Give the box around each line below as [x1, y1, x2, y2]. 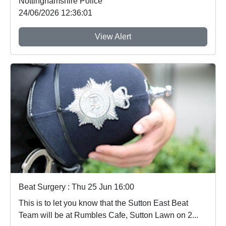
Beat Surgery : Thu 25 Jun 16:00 [19, 183, 134, 192]
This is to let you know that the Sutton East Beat [19, 199, 188, 208]
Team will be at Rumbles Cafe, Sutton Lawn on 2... [19, 211, 198, 220]
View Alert [95, 32, 131, 41]
